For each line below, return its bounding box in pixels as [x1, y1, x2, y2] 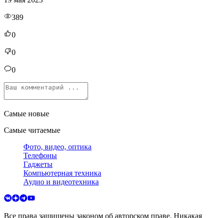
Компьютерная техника [23, 168, 101, 177]
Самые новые [4, 109, 49, 118]
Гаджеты [23, 160, 53, 168]
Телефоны [23, 151, 57, 160]
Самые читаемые [4, 126, 60, 134]
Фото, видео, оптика [23, 142, 91, 151]
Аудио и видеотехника [23, 177, 99, 186]
